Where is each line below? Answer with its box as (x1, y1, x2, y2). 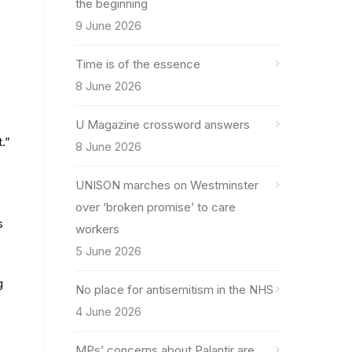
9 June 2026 (75, 18, 141, 33)
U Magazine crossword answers (75, 117, 250, 132)
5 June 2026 (75, 244, 141, 258)
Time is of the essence (75, 57, 200, 71)
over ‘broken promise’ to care (75, 200, 236, 214)
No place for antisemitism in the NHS (75, 282, 273, 297)
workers (75, 222, 119, 236)
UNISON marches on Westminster (75, 178, 258, 192)
